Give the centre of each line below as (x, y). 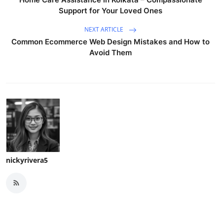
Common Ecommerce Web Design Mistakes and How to (110, 41)
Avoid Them (110, 52)
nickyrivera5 (27, 160)
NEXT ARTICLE (105, 29)
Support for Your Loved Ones (110, 10)
